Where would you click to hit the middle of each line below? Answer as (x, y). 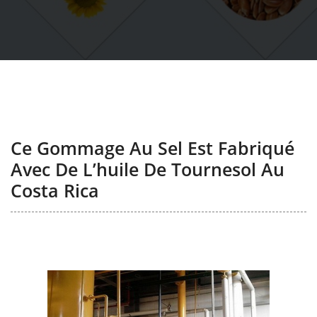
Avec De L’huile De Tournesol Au (148, 169)
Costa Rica (55, 190)
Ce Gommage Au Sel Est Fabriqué (152, 148)
